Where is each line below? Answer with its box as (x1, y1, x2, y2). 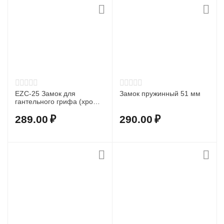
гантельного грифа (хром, (15, 97, 100, 105)
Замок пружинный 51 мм (119, 89, 201, 97)
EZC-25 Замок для (15, 89, 76, 97)
